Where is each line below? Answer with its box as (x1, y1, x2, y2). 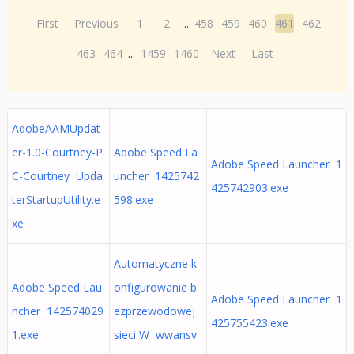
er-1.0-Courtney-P (11, 145, 103, 160)
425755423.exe (210, 315, 288, 330)
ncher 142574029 (11, 303, 104, 318)
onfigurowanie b (113, 280, 197, 295)
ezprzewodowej (113, 303, 195, 318)
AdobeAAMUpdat (11, 121, 100, 136)
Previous (74, 16, 119, 31)
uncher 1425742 (113, 168, 199, 183)
